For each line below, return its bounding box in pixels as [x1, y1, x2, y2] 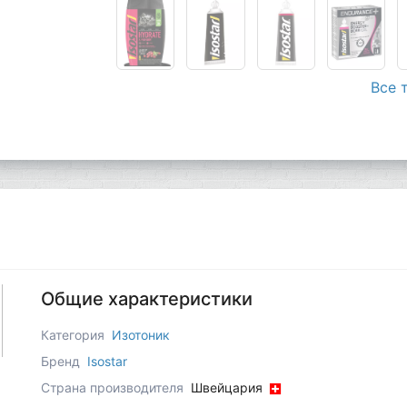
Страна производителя [40, 379, 187, 395]
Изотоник [111, 326, 170, 342]
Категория [40, 326, 104, 342]
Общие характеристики [40, 287, 253, 310]
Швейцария [190, 379, 266, 395]
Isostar [86, 352, 127, 369]
